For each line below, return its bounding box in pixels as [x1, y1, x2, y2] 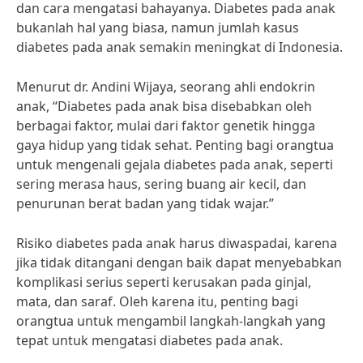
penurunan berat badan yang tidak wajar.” [16, 194, 274, 212]
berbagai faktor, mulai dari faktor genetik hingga [16, 117, 315, 135]
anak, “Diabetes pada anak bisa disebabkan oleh [16, 97, 312, 115]
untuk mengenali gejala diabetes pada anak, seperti [16, 156, 333, 173]
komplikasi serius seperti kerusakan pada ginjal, [16, 273, 311, 291]
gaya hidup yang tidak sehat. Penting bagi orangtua [16, 136, 334, 154]
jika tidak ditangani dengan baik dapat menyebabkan [16, 254, 342, 271]
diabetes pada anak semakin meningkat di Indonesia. [16, 38, 343, 56]
